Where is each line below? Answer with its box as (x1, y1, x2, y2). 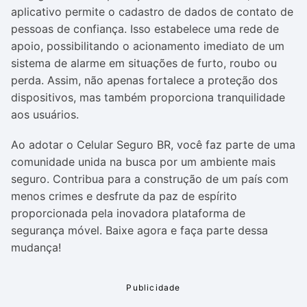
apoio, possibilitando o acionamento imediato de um (11, 39, 284, 53)
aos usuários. (11, 108, 79, 121)
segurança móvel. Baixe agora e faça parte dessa (11, 223, 268, 237)
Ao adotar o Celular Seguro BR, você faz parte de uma (11, 138, 295, 151)
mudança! (11, 241, 61, 254)
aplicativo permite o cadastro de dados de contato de (11, 5, 293, 19)
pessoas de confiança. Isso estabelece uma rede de (11, 22, 279, 36)
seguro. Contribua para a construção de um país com (11, 172, 288, 186)
